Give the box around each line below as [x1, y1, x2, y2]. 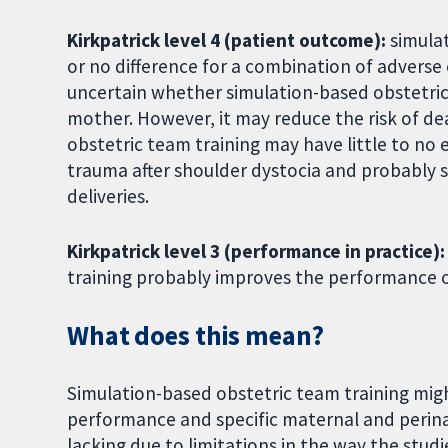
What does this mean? [67, 318, 324, 352]
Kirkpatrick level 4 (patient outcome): [67, 28, 391, 53]
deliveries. [67, 184, 150, 209]
